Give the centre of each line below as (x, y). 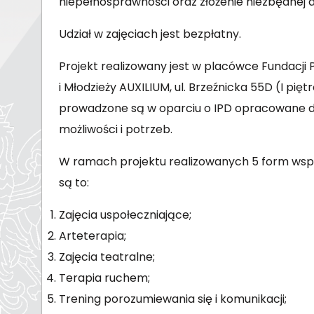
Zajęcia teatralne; (107, 257)
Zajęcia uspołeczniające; (125, 214)
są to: (74, 182)
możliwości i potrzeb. (116, 129)
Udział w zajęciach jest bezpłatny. (150, 34)
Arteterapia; (93, 235)
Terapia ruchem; (104, 278)
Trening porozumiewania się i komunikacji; (173, 299)
